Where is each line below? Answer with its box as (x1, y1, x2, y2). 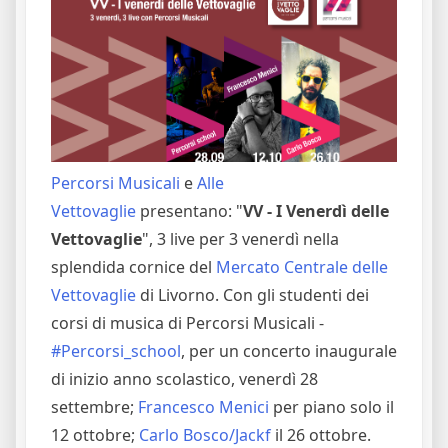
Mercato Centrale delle (216, 255, 388, 278)
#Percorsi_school (51, 339, 181, 362)
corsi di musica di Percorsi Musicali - (51, 311, 324, 334)
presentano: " (136, 199, 243, 222)
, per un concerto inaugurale (181, 339, 397, 362)
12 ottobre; (51, 423, 139, 446)
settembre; (51, 395, 138, 418)
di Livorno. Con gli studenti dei (136, 283, 369, 306)
